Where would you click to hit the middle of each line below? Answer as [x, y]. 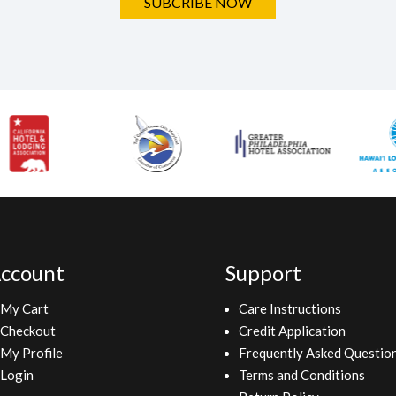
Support [264, 273]
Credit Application [293, 331]
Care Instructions [290, 308]
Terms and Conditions [302, 375]
